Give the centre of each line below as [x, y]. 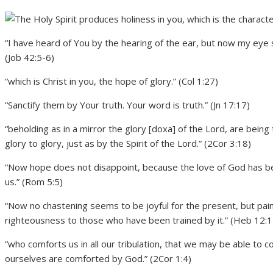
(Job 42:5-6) [30, 58]
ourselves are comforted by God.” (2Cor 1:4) [98, 259]
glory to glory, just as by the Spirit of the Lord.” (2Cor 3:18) [128, 144]
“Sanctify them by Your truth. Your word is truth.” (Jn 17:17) [127, 105]
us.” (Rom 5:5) [34, 182]
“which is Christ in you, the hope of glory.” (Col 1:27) [112, 81]
